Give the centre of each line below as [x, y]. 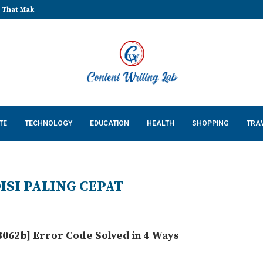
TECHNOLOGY [48, 123]
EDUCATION [109, 123]
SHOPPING [210, 123]
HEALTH [161, 123]
